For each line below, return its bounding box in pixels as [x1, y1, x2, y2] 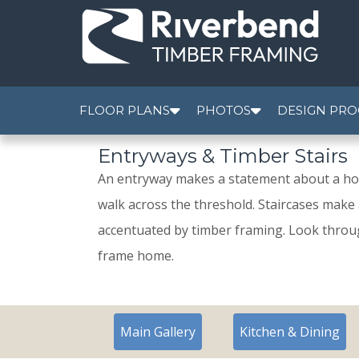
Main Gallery [119, 323, 196, 341]
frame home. [98, 247, 174, 264]
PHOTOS [196, 103, 251, 118]
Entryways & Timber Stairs [98, 144, 348, 167]
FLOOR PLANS [79, 103, 170, 118]
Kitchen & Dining [240, 323, 340, 341]
